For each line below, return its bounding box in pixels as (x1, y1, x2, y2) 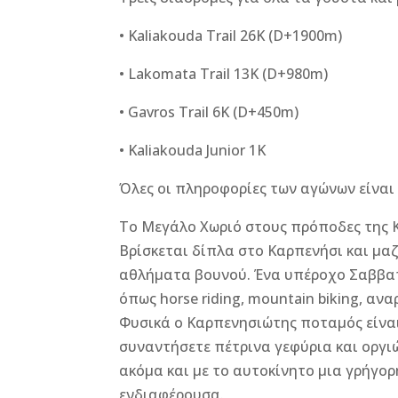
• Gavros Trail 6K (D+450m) (119, 102, 299, 122)
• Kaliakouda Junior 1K (119, 140, 267, 160)
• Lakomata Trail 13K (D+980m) (119, 64, 329, 84)
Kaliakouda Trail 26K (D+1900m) (128, 26, 343, 45)
